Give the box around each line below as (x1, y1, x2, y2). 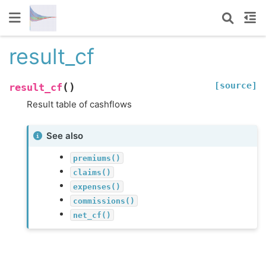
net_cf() (72, 210, 111, 220)
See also (46, 130, 83, 142)
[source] (214, 80, 257, 91)
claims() (72, 167, 111, 177)
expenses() (72, 182, 121, 191)
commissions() (72, 196, 135, 205)
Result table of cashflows (27, 98, 132, 110)
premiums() (72, 153, 121, 163)
